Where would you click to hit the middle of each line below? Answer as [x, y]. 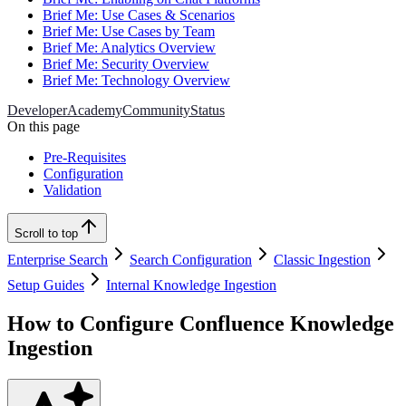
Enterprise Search [58, 260]
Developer [37, 111]
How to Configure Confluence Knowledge [201, 324]
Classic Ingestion [322, 260]
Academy [95, 111]
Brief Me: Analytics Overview [129, 48]
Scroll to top [46, 234]
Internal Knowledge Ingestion [191, 285]
